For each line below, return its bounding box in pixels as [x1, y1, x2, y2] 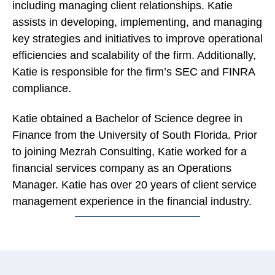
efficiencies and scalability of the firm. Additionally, [12, 49, 256, 61]
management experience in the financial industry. [12, 195, 252, 208]
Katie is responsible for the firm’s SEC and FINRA [12, 66, 255, 78]
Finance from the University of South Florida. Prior [12, 129, 257, 142]
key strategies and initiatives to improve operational [12, 33, 263, 45]
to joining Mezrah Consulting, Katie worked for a [12, 145, 247, 158]
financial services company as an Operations [12, 162, 231, 175]
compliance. [12, 82, 71, 95]
